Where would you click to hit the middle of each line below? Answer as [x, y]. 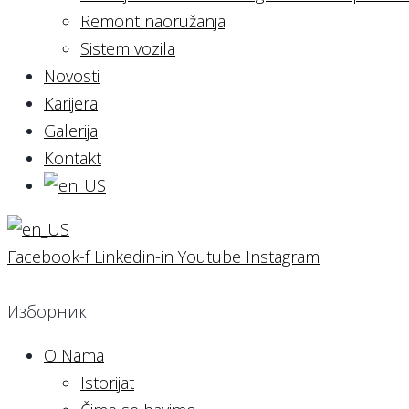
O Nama [74, 355]
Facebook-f [48, 257]
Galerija [71, 131]
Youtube [210, 257]
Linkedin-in [134, 257]
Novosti [72, 76]
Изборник [47, 311]
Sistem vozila [128, 48]
